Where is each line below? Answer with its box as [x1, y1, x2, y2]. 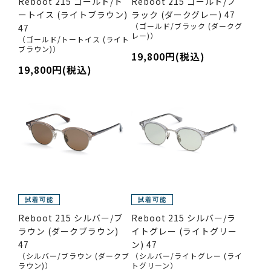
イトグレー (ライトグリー [131, 225, 237, 237]
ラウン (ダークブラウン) [18, 225, 119, 237]
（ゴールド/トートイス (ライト [18, 33, 129, 44]
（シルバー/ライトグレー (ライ [131, 250, 243, 261]
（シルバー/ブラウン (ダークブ [18, 250, 129, 261]
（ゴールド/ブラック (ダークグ [131, 20, 243, 31]
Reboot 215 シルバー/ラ [131, 212, 236, 224]
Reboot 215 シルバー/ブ [18, 212, 123, 224]
